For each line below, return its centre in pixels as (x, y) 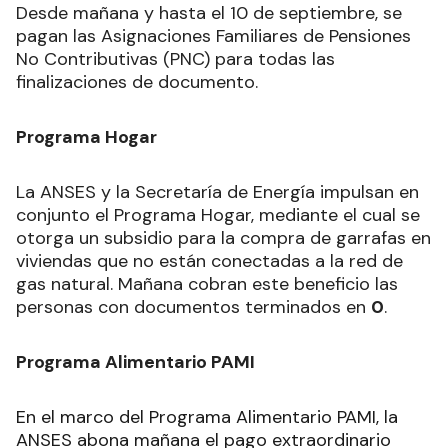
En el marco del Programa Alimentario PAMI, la (207, 416)
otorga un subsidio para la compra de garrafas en (223, 237)
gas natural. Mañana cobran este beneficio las (207, 283)
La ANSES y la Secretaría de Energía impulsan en (217, 191)
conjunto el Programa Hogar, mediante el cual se (218, 214)
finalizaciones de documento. (137, 81)
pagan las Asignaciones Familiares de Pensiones (213, 35)
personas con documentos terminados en (193, 306)
